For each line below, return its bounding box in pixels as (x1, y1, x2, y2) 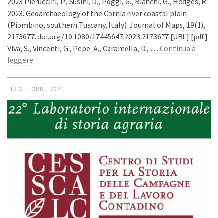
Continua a (160, 43, 196, 54)
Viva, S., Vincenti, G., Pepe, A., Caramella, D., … (7, 43, 160, 54)
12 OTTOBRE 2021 (10, 85, 64, 93)
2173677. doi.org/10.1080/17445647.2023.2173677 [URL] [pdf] (7, 32, 211, 42)
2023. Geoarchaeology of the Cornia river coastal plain (7, 8, 187, 18)
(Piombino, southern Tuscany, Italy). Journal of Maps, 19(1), (7, 20, 205, 30)
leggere (7, 55, 33, 65)
